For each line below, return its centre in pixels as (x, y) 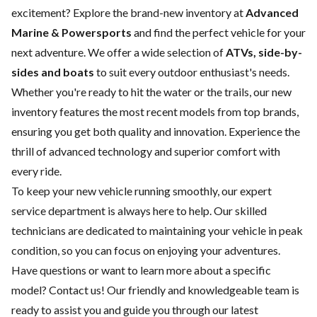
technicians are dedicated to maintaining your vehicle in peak (157, 231)
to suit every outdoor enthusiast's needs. (192, 72)
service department (58, 211)
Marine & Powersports (71, 33)
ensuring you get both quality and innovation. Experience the (156, 132)
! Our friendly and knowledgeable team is (200, 290)
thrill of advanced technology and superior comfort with (146, 151)
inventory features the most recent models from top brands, (155, 112)
